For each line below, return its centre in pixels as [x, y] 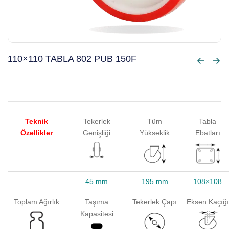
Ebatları [208, 133]
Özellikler [37, 133]
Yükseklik [155, 133]
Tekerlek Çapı [155, 202]
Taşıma [97, 202]
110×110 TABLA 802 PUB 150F [72, 59]
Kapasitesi [97, 214]
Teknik [37, 121]
